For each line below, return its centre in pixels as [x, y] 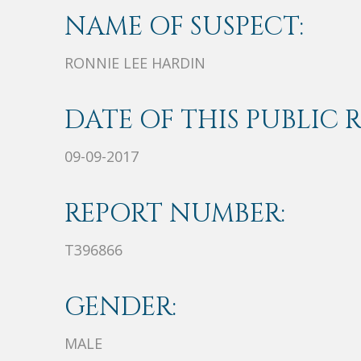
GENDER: [120, 308]
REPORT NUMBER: [175, 214]
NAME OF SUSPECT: [184, 27]
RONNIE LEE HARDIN [135, 63]
